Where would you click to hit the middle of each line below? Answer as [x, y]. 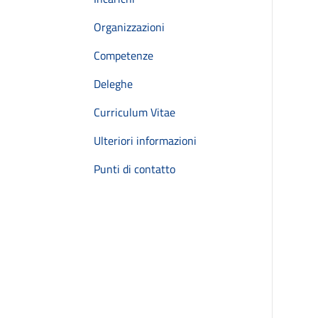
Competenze [124, 55]
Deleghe [113, 84]
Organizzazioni [129, 27]
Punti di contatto [135, 169]
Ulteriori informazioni [145, 141]
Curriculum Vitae [135, 112]
